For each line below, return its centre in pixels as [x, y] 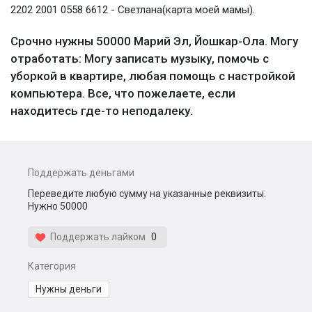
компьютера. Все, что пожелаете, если [123, 93]
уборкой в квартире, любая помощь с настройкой [153, 76]
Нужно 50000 [58, 206]
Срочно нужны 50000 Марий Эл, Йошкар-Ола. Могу [154, 41]
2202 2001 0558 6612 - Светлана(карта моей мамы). [133, 10]
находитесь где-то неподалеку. [102, 111]
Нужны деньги [69, 289]
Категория [52, 266]
